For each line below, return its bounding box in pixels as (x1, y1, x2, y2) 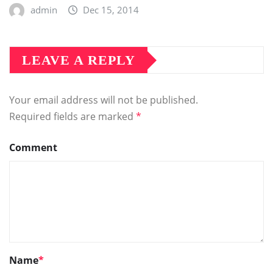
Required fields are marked (9, 110, 136, 124)
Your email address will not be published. (9, 93, 198, 107)
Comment (9, 141, 57, 155)
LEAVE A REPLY (22, 52, 135, 68)
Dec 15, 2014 (83, 4, 140, 16)
